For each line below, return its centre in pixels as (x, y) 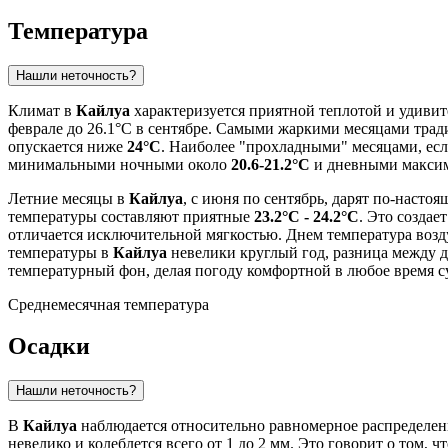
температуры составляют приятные (131, 216)
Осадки (49, 346)
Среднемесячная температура (108, 304)
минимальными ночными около (119, 164)
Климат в (42, 110)
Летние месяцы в (68, 198)
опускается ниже (67, 146)
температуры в (60, 252)
